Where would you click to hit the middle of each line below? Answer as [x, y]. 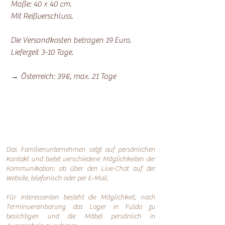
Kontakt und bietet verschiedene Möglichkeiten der [81, 159]
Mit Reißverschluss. [42, 16]
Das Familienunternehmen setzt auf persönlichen [81, 150]
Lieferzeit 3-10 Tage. [42, 52]
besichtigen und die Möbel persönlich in [81, 216]
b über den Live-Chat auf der [109, 169]
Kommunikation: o [34, 169]
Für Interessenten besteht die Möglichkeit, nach [81, 197]
